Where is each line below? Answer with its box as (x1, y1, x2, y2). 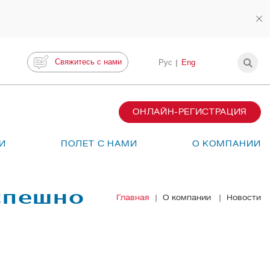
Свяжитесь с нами (55, 57, 122, 66)
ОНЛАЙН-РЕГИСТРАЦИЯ (133, 107, 247, 116)
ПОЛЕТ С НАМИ (60, 139, 138, 148)
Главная (116, 192, 149, 202)
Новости (227, 192, 261, 202)
